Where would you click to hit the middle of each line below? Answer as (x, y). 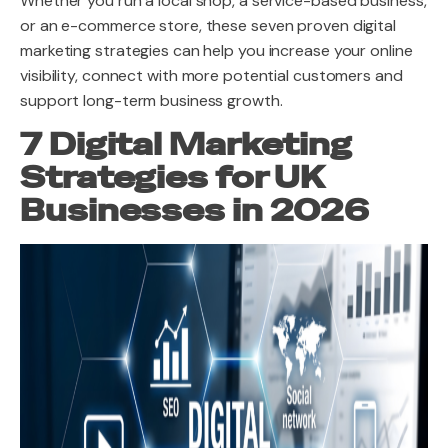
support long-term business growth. (151, 100)
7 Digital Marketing (186, 145)
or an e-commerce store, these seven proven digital (208, 25)
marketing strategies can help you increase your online (216, 50)
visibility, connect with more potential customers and (211, 75)
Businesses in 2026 (195, 211)
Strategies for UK (172, 178)
